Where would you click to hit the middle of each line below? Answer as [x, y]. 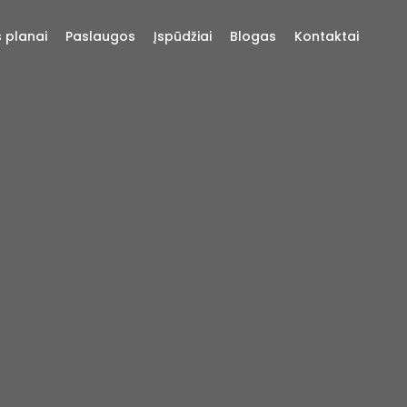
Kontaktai [327, 36]
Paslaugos [100, 36]
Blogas [253, 36]
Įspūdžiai [183, 36]
